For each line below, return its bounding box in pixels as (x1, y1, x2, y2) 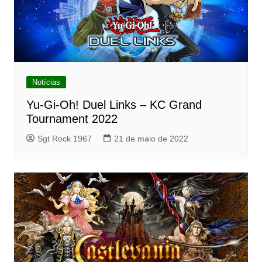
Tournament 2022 (26, 112, 118, 125)
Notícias (32, 77, 60, 87)
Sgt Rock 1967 (37, 133, 92, 143)
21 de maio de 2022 (113, 133, 188, 143)
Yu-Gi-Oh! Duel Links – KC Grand (26, 98, 202, 111)
